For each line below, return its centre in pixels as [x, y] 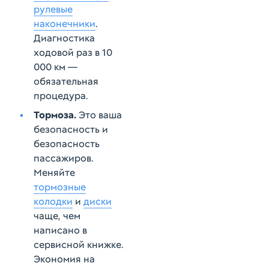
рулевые [53, 9]
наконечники [65, 24]
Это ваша [99, 115]
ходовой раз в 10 [73, 53]
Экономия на [64, 259]
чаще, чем [57, 216]
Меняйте [54, 173]
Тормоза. [55, 115]
